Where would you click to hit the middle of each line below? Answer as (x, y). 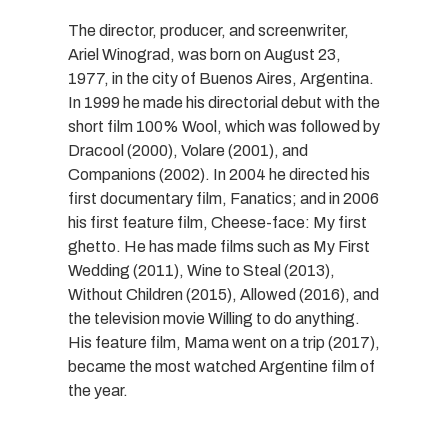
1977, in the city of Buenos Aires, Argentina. (221, 78)
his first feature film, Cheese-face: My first (217, 222)
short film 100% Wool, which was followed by (224, 126)
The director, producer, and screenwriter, (208, 30)
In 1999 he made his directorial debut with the (224, 102)
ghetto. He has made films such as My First (219, 246)
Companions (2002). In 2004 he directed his (219, 174)
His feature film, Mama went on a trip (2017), (224, 342)
